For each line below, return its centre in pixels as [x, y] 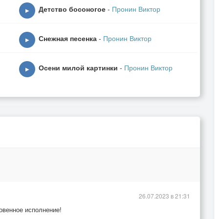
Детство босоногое [72, 9]
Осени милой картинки [78, 67]
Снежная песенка [68, 38]
